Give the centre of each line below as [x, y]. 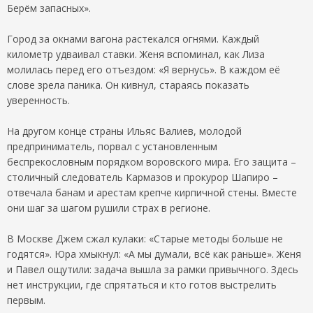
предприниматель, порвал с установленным [112, 146]
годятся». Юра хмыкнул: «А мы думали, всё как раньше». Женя [154, 254]
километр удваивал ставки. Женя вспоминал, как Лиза [136, 54]
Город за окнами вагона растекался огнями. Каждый [133, 38]
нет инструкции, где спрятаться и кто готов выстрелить [142, 284]
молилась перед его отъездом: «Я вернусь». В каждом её [144, 69]
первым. [26, 300]
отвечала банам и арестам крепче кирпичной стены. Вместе [152, 192]
